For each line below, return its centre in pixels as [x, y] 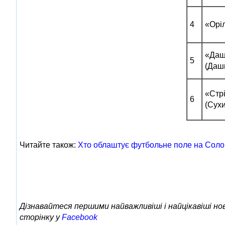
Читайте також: [49, 145]
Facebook [80, 217]
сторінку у [41, 217]
